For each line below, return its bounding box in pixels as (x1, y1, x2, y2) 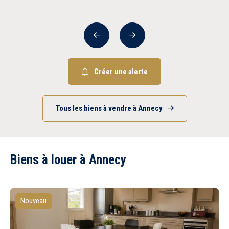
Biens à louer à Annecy (10, 152, 126, 167)
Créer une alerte (94, 66, 148, 76)
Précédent (96, 33, 131, 43)
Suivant (131, 33, 156, 43)
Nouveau (20, 196, 47, 205)
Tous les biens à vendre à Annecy (55, 103, 163, 113)
